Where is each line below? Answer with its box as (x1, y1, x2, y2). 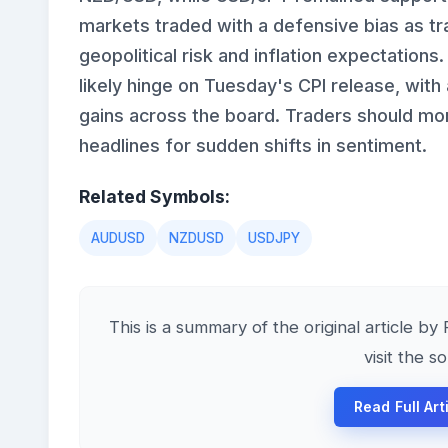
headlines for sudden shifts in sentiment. (79, 134, 427, 156)
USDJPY (248, 229, 300, 246)
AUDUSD (91, 229, 145, 246)
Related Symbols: (79, 185, 230, 207)
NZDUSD (169, 229, 224, 246)
